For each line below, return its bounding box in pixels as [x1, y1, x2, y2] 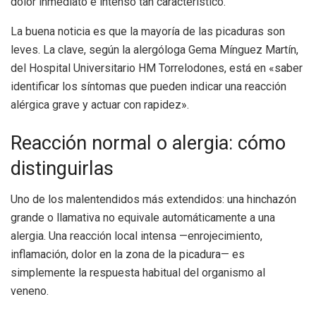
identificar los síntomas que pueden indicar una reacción [11, 80, 286, 94]
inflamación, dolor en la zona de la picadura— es [11, 248, 245, 262]
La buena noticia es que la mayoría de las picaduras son [11, 25, 285, 39]
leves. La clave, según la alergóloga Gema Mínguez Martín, [11, 43, 298, 57]
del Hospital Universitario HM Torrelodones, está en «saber [11, 61, 303, 75]
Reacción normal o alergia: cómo [11, 131, 286, 154]
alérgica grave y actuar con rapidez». [11, 98, 189, 112]
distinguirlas [11, 157, 114, 180]
